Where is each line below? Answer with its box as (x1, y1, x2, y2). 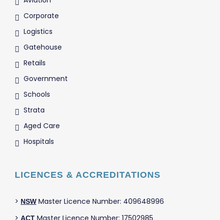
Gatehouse (24, 42, 62, 53)
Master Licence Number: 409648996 (36, 196, 164, 207)
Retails (24, 58, 46, 68)
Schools (24, 89, 50, 100)
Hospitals (24, 137, 54, 147)
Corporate (24, 11, 59, 21)
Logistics (24, 27, 53, 37)
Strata (24, 105, 45, 115)
